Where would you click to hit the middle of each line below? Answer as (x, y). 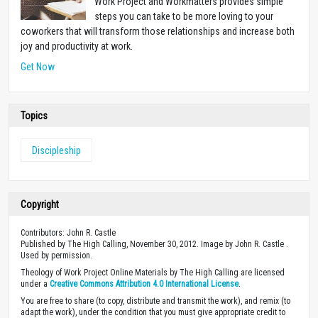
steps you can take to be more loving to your (184, 16)
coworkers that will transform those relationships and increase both (158, 31)
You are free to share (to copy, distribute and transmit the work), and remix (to (155, 301)
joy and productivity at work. (77, 46)
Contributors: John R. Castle (68, 232)
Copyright (40, 204)
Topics (34, 115)
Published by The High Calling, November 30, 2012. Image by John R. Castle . (154, 244)
